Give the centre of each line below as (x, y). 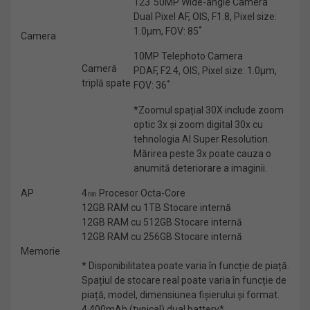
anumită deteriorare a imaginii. (200, 168)
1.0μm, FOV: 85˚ (168, 31)
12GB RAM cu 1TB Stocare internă (156, 208)
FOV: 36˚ (152, 85)
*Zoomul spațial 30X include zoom (209, 110)
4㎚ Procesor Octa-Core (134, 193)
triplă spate (106, 83)
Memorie (40, 251)
